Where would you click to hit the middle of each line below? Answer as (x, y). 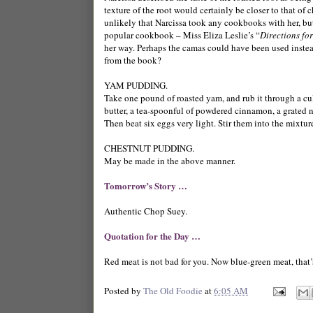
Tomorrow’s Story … (146, 185)
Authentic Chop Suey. (146, 211)
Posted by (124, 290)
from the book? (133, 60)
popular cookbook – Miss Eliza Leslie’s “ (182, 35)
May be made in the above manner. (170, 160)
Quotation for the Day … (152, 235)
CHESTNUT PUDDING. (149, 148)
